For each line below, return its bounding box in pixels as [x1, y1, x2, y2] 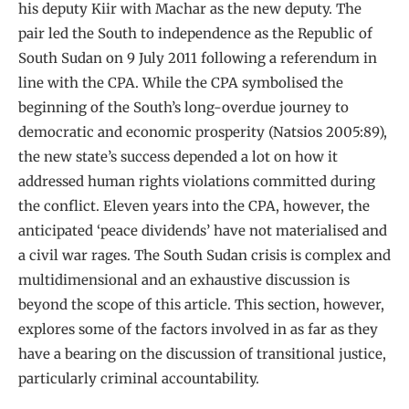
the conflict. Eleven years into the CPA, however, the [18, 196, 370, 215]
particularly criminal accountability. [18, 369, 259, 387]
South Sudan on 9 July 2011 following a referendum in [18, 48, 377, 67]
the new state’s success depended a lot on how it [18, 147, 338, 165]
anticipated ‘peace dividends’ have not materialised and [18, 221, 387, 239]
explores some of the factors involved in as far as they [18, 320, 378, 338]
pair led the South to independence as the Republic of [18, 24, 372, 42]
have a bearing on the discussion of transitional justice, [18, 344, 386, 362]
